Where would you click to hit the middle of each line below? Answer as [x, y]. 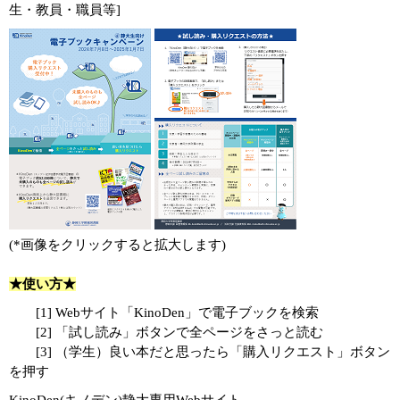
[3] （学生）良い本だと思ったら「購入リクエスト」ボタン [200, 352]
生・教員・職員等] [65, 10]
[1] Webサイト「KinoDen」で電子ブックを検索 [164, 312]
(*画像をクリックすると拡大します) [117, 245]
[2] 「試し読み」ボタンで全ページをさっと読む [166, 332]
